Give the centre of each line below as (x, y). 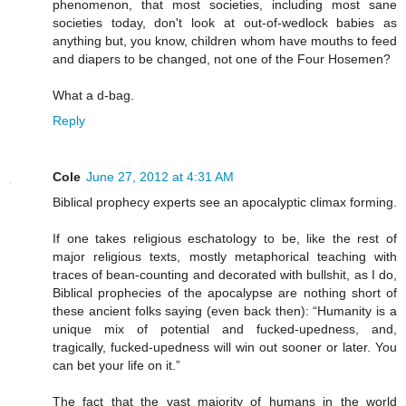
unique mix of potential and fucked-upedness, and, (225, 329)
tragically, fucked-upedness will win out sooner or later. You (225, 348)
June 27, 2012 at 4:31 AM (160, 177)
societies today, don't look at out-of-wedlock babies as (225, 23)
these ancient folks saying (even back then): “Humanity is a (225, 311)
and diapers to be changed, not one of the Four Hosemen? (222, 59)
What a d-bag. (93, 96)
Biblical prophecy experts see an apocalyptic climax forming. (225, 203)
